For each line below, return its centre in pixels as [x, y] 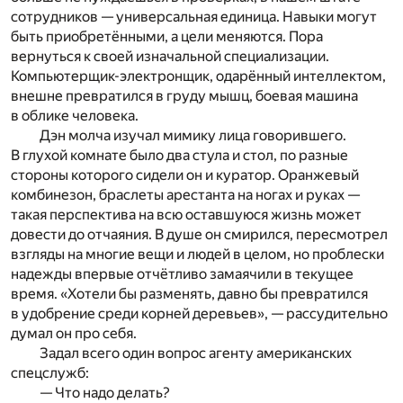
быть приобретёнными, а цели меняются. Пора [167, 36]
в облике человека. [75, 115]
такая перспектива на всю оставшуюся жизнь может [186, 214]
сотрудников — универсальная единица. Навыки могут [194, 16]
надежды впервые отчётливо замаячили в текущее [182, 273]
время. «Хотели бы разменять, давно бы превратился [189, 293]
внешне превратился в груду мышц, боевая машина [184, 95]
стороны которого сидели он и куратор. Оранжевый [185, 175]
